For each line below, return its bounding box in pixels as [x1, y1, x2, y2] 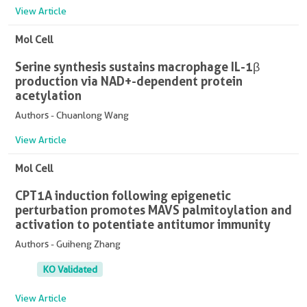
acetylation [15, 87, 82, 103]
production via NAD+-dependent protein [15, 73, 243, 88]
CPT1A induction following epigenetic [15, 187, 231, 203]
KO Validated [42, 263, 97, 275]
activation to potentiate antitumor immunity [15, 216, 271, 232]
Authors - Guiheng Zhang [15, 238, 121, 249]
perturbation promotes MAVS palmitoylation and [15, 201, 292, 217]
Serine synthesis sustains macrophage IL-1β [15, 58, 260, 74]
